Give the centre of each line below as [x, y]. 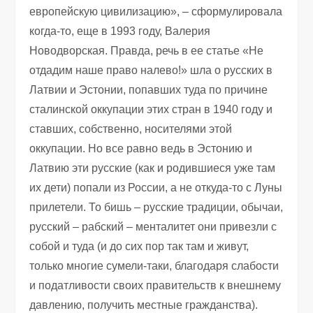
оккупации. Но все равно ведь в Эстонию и [141, 148]
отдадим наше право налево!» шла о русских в [151, 70]
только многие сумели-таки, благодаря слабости [154, 265]
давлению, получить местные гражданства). [144, 305]
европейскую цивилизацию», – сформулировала [156, 11]
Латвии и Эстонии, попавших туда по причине [149, 89]
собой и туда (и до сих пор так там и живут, [139, 246]
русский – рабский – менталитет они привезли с [153, 226]
